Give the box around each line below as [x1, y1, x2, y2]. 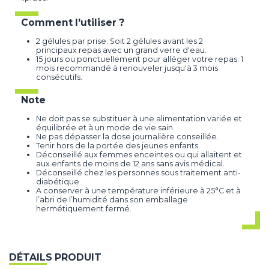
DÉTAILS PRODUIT [9, 251, 101, 263]
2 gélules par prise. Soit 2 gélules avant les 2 [36, 36, 203, 46]
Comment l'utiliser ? [21, 16, 124, 28]
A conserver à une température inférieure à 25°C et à [36, 186, 241, 195]
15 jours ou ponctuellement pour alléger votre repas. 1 [36, 54, 243, 64]
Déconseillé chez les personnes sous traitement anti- [36, 168, 241, 177]
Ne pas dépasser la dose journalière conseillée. [36, 131, 219, 141]
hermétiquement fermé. [36, 204, 131, 213]
